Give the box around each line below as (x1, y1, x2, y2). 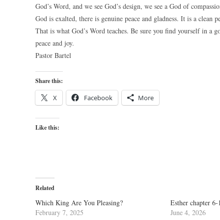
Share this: (35, 77, 63, 85)
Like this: (35, 123, 59, 132)
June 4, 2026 (170, 208, 206, 217)
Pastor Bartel (35, 51, 71, 60)
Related (35, 184, 55, 192)
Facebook (84, 93, 112, 102)
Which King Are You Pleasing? (35, 198, 123, 207)
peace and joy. (35, 38, 74, 48)
